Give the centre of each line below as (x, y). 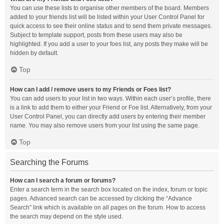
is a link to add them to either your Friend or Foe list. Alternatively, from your (111, 107)
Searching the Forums (49, 162)
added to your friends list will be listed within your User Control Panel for (107, 17)
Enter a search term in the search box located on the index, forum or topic (109, 189)
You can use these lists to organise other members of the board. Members (109, 8)
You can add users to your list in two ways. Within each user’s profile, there (110, 98)
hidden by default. (34, 53)
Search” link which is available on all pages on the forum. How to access (108, 207)
